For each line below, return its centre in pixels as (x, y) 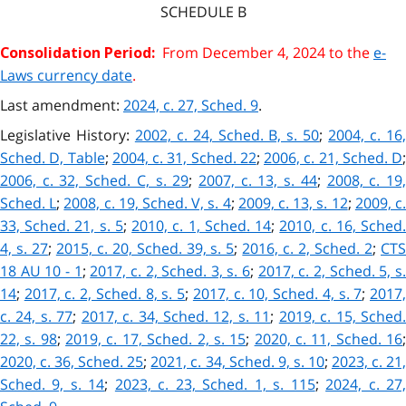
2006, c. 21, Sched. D (333, 158)
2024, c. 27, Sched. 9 (191, 106)
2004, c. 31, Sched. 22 (184, 158)
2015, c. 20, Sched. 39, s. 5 (145, 249)
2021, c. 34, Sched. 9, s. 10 (237, 362)
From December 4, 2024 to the (264, 53)
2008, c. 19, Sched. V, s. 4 (147, 203)
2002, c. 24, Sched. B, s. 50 (227, 135)
